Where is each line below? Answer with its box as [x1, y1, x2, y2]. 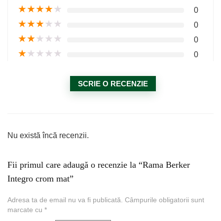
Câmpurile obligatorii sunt [125, 196, 204, 204]
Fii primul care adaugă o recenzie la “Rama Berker [7, 160, 190, 170]
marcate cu [7, 206, 44, 214]
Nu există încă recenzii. [7, 131, 89, 140]
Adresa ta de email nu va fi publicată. [7, 196, 123, 204]
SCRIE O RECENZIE [78, 79, 148, 88]
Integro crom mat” [7, 174, 74, 184]
